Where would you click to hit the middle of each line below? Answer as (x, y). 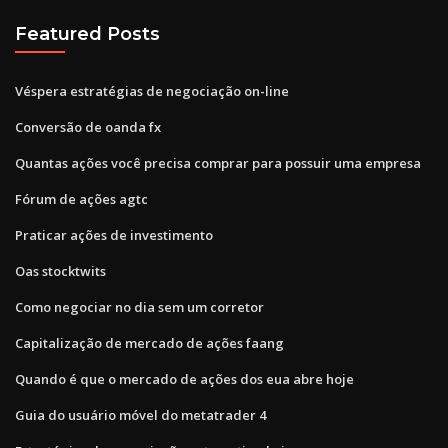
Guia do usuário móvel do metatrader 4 (140, 414)
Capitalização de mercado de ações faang (149, 342)
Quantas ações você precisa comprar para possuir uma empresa (218, 162)
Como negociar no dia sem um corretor (139, 306)
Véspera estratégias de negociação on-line (152, 90)
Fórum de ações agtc (81, 198)
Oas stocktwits (60, 270)
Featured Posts (87, 34)
